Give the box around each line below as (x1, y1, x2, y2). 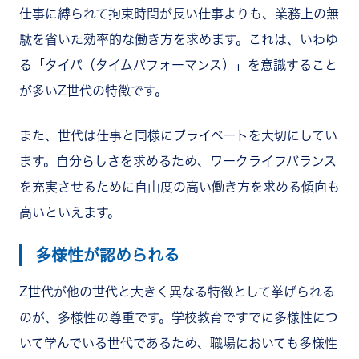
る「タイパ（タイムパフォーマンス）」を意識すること (19, 58, 337, 71)
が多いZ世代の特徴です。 (19, 83, 167, 97)
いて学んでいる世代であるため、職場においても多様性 (19, 336, 337, 349)
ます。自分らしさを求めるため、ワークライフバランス (19, 154, 337, 167)
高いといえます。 (19, 205, 120, 219)
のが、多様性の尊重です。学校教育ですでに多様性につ (19, 310, 338, 324)
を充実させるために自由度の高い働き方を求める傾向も (19, 179, 340, 193)
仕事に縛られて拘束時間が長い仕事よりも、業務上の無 (19, 6, 339, 20)
